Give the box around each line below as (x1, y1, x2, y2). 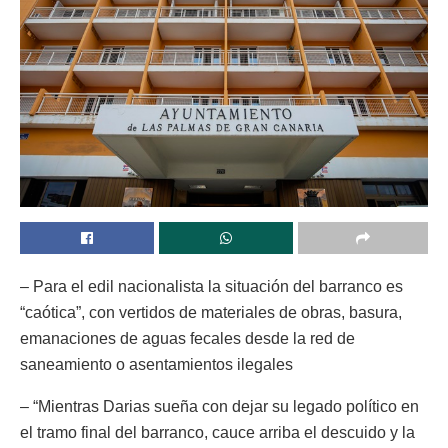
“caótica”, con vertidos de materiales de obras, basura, (20, 304, 402, 321)
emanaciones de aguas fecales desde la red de (20, 330, 355, 347)
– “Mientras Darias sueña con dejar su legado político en (20, 398, 419, 415)
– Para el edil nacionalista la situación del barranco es (20, 278, 403, 295)
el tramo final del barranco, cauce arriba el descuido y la (20, 424, 415, 441)
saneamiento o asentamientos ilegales (20, 356, 293, 373)
